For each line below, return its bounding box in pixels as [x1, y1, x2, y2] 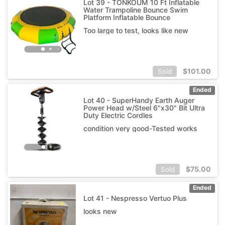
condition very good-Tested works [83, 124, 197, 133]
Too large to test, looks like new [83, 26, 188, 35]
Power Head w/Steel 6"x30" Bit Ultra [83, 103, 205, 112]
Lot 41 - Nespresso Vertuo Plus [83, 193, 187, 202]
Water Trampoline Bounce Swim [83, 5, 188, 14]
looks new [83, 206, 117, 215]
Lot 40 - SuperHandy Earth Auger [83, 95, 194, 104]
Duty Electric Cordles [83, 110, 153, 120]
